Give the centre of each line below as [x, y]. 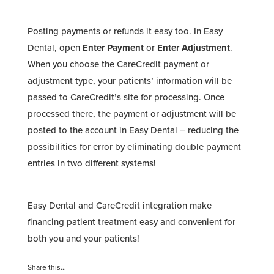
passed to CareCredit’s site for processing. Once [126, 97]
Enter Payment [113, 48]
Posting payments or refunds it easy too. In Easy [125, 31]
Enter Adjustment [193, 48]
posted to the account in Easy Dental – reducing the [133, 130]
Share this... [46, 267]
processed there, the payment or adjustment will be [131, 114]
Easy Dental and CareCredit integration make [119, 206]
